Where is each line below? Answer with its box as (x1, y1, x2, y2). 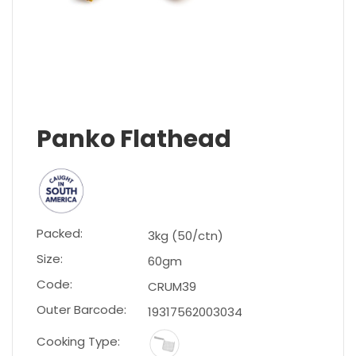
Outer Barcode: (37, 301, 126, 319)
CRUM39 (148, 278, 196, 296)
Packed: (37, 225, 83, 242)
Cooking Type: (37, 332, 120, 350)
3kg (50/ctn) (148, 227, 223, 245)
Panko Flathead (37, 122, 231, 157)
